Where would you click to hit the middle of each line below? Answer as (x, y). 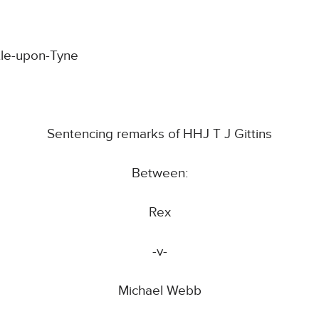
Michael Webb (159, 291)
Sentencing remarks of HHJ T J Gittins (159, 135)
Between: (159, 174)
